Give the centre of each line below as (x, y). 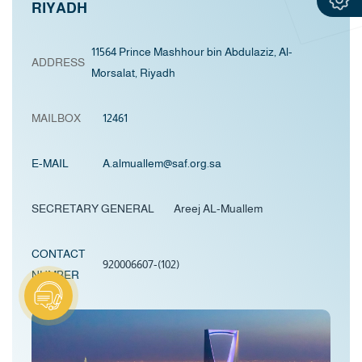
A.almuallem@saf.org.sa (162, 163)
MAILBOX (56, 118)
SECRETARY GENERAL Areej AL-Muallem (147, 208)
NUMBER (55, 274)
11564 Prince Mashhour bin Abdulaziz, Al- (192, 51)
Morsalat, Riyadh (133, 72)
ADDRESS (59, 62)
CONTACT (58, 253)
